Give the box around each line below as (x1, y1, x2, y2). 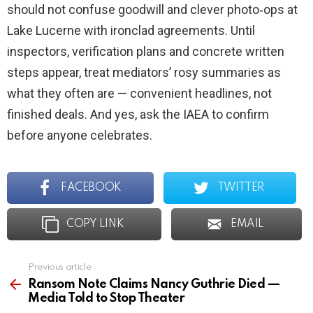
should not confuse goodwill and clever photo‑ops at (7, 2, 298, 17)
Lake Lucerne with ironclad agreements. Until (7, 23, 255, 38)
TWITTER (217, 182, 264, 194)
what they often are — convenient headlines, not (7, 86, 272, 101)
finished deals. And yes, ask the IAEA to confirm (7, 107, 269, 122)
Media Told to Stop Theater (28, 292, 185, 305)
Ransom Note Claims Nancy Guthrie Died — (28, 278, 280, 291)
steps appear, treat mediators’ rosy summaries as (7, 65, 281, 80)
